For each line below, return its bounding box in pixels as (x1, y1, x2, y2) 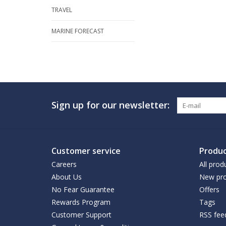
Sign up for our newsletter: (51, 99, 169, 111)
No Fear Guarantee (51, 185, 115, 194)
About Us (51, 172, 82, 182)
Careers (51, 159, 77, 169)
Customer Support (51, 210, 111, 219)
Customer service (51, 145, 121, 156)
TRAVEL (51, 6, 72, 14)
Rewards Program (51, 197, 110, 207)
